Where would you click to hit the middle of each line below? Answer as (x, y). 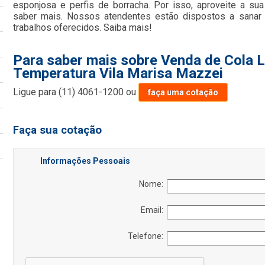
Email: (154, 210)
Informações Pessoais (85, 161)
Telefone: (148, 236)
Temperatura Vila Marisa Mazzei (118, 73)
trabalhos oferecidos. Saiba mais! (83, 27)
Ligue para (36, 92)
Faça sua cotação (58, 130)
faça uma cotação (183, 92)
